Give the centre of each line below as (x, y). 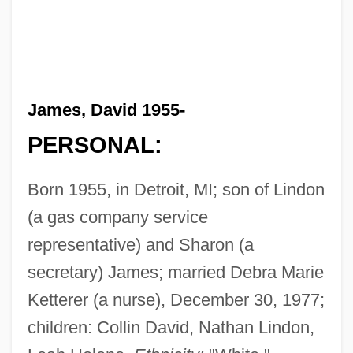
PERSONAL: (95, 145)
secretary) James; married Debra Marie (175, 273)
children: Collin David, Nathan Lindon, (171, 328)
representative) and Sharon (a (140, 245)
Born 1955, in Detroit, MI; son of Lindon (176, 190)
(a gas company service (117, 217)
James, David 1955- (106, 110)
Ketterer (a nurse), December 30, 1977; (176, 300)
